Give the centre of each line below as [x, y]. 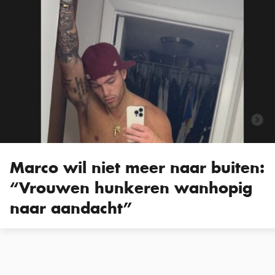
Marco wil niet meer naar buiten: [137, 167]
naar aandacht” [71, 208]
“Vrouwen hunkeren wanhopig [131, 188]
